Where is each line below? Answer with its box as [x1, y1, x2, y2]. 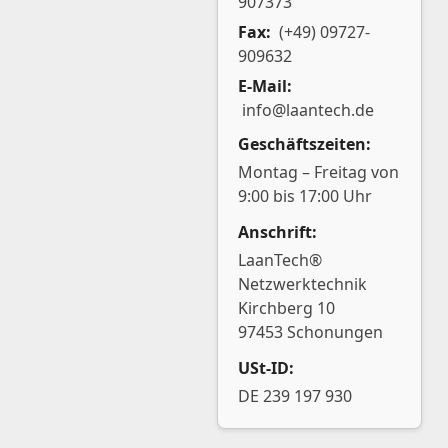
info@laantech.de [242, 99, 374, 121]
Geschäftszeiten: [238, 133, 371, 155]
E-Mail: [238, 75, 292, 97]
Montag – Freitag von [238, 161, 399, 183]
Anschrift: [238, 221, 317, 243]
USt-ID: [238, 357, 294, 379]
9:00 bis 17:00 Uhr [238, 185, 372, 207]
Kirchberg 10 [238, 297, 335, 319]
